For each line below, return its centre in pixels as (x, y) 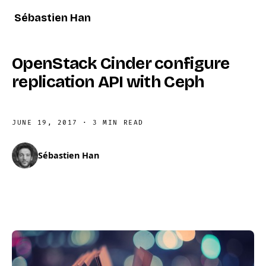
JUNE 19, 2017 (45, 123)
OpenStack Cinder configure (121, 64)
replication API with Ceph (108, 82)
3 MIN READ (118, 123)
